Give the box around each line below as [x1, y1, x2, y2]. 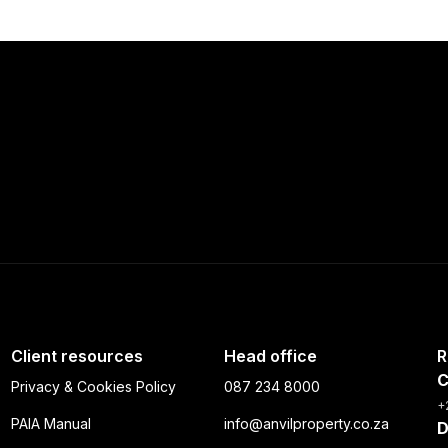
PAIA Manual [10, 415, 91, 432]
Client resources [10, 346, 143, 366]
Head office [223, 346, 317, 366]
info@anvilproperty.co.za [223, 415, 389, 432]
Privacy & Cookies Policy [10, 378, 176, 395]
